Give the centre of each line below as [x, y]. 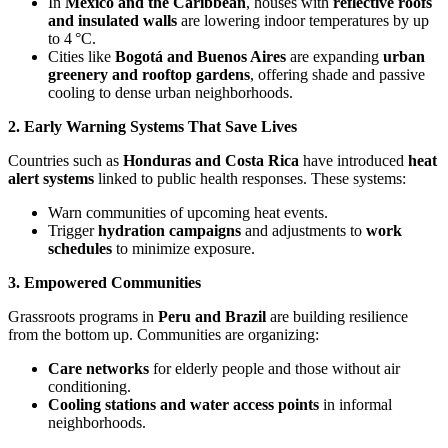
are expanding [334, 56]
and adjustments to [303, 230]
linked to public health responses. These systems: [250, 178]
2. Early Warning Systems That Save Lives [152, 126]
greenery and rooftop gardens [149, 74]
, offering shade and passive [337, 74]
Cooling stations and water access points [183, 404]
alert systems [51, 178]
